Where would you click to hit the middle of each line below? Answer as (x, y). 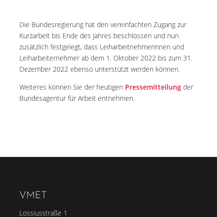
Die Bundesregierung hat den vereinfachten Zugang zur (103, 24)
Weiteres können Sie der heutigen (72, 87)
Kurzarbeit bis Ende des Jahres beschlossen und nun (99, 36)
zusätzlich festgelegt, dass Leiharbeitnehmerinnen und (102, 47)
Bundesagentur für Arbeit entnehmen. (77, 98)
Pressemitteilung (153, 87)
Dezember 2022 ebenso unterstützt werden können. (100, 69)
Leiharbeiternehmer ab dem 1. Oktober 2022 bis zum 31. (106, 58)
